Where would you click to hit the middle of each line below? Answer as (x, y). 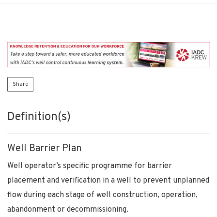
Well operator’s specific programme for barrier (90, 166)
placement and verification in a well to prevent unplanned (108, 180)
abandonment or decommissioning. (68, 209)
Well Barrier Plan (45, 148)
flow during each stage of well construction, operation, (102, 195)
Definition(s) (39, 117)
